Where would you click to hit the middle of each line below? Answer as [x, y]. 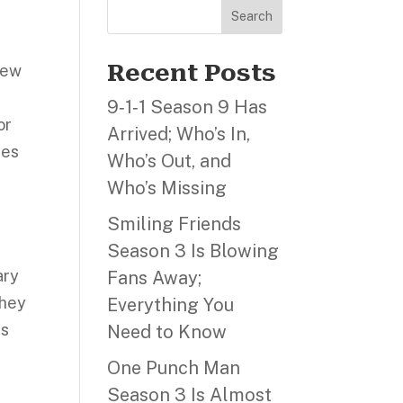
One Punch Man [174, 368]
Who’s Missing [167, 188]
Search [251, 16]
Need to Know [167, 332]
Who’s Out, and [170, 161]
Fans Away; [155, 278]
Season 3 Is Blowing [193, 251]
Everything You [171, 305]
